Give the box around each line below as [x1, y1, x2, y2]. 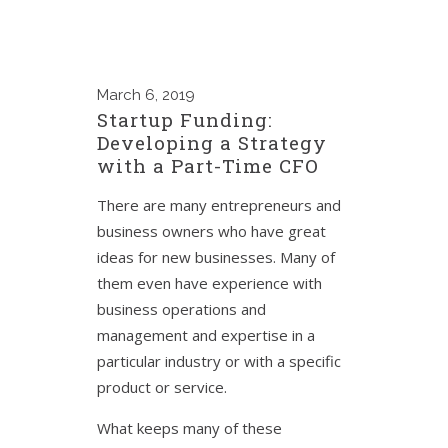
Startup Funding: [97, 107, 273, 132]
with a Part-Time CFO [97, 153, 319, 178]
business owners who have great [97, 221, 326, 241]
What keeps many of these [97, 418, 282, 438]
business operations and [97, 299, 266, 319]
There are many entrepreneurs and [97, 195, 341, 215]
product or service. [97, 377, 227, 397]
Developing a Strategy [97, 130, 327, 155]
